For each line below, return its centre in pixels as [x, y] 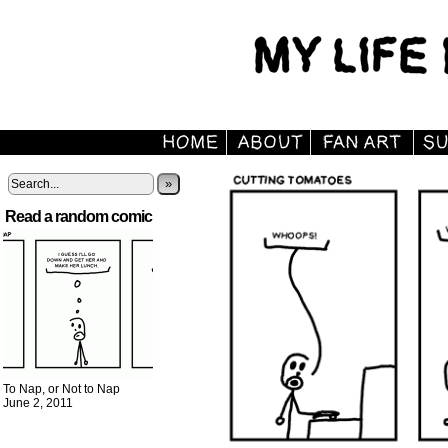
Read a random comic [78, 216]
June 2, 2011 [38, 403]
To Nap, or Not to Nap [61, 389]
